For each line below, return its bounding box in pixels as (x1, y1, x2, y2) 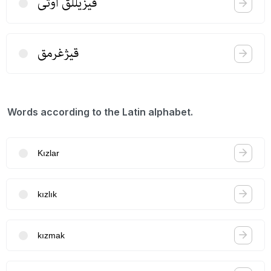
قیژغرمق (38, 44, 79, 63)
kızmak (38, 230, 65, 240)
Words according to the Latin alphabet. (7, 106, 193, 118)
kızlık (38, 189, 57, 199)
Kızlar (38, 148, 59, 158)
